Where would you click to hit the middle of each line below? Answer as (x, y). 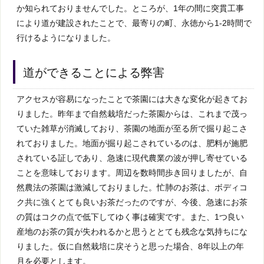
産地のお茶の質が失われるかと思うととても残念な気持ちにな (132, 231)
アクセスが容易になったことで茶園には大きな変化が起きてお (132, 99)
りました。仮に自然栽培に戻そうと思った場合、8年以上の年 (130, 246)
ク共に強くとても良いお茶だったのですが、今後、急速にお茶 (132, 202)
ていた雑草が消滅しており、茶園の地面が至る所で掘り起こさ (132, 128)
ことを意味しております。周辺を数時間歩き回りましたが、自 (132, 172)
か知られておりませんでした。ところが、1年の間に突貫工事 (130, 8)
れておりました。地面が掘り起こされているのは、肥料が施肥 (132, 143)
